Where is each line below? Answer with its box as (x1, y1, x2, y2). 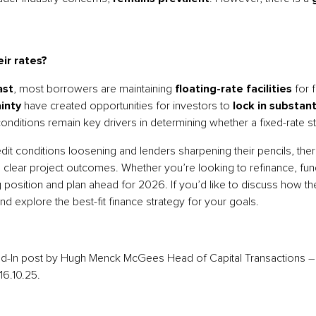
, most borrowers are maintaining (13, 83, 175, 95)
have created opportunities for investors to (21, 100, 233, 111)
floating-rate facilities (175, 83, 292, 95)
